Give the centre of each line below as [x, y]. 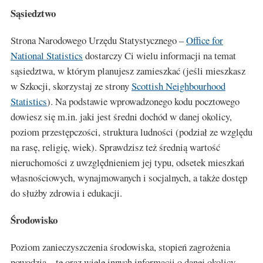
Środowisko [34, 220]
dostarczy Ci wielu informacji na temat [159, 55]
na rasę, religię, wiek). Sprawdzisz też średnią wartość [115, 147]
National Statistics [47, 55]
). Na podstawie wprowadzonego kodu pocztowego [143, 101]
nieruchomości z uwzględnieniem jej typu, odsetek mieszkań [127, 162]
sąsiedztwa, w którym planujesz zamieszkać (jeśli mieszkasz [128, 71]
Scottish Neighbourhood [178, 86]
